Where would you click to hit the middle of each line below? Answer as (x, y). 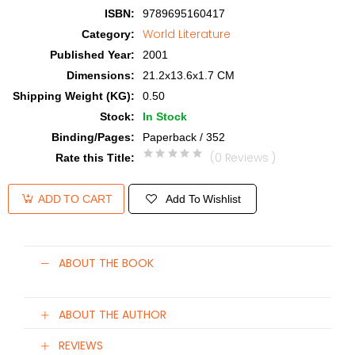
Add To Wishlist (203, 198)
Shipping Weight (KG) (72, 96)
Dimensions (99, 75)
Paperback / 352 (184, 137)
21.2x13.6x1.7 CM (189, 75)
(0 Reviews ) (243, 158)
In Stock (165, 116)
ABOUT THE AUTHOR (113, 315)
